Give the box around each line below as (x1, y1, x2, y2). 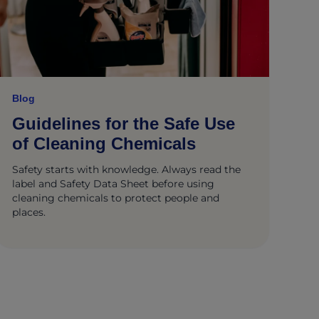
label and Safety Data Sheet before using (11, 177, 214, 190)
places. (11, 206, 46, 219)
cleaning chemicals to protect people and (11, 192, 219, 204)
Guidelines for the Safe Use (11, 114, 235, 133)
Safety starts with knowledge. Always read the (11, 163, 241, 176)
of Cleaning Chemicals (11, 134, 196, 153)
